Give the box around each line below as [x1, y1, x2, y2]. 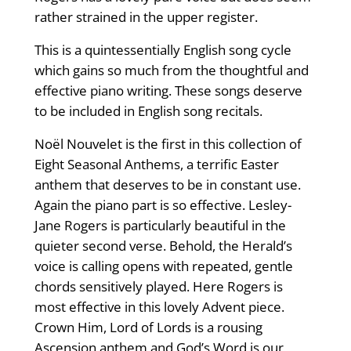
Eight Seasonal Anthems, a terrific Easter [34, 155, 279, 174]
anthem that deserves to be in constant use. [34, 175, 301, 194]
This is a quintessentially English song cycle [34, 41, 291, 60]
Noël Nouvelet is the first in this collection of [34, 135, 302, 154]
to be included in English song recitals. [34, 102, 262, 121]
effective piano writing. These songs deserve [34, 81, 302, 100]
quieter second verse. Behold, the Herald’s [34, 237, 292, 255]
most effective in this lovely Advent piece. [34, 298, 284, 317]
